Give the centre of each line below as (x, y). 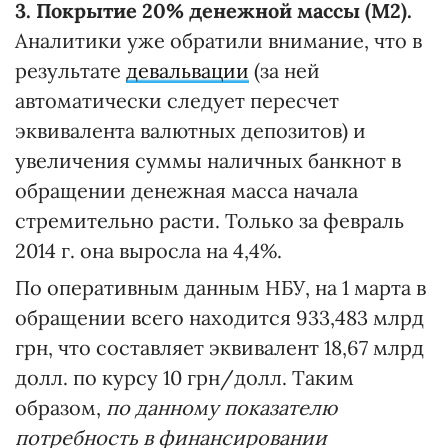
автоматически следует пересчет (177, 100)
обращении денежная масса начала (186, 190)
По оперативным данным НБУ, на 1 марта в (220, 287)
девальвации (187, 70)
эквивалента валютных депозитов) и (190, 130)
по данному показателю (221, 407)
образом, (60, 407)
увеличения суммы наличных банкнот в (208, 160)
